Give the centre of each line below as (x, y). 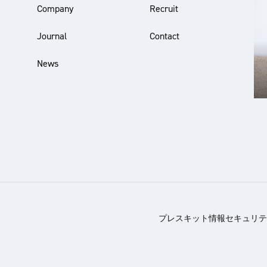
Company (55, 9)
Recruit (164, 9)
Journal (52, 36)
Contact (164, 36)
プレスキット (184, 218)
